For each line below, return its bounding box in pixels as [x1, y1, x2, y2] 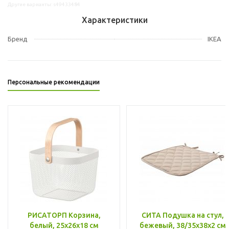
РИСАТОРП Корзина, [27, 211, 101, 219]
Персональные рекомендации [8, 78, 100, 85]
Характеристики [81, 15, 148, 25]
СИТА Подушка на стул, [141, 211, 224, 219]
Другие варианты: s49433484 [8, 1, 80, 7]
